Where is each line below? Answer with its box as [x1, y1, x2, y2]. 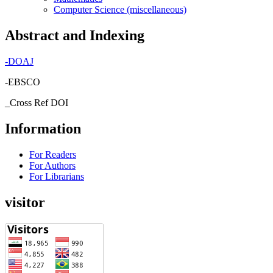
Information [5, 120, 81, 136]
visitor [5, 194, 45, 210]
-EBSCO [5, 77, 40, 88]
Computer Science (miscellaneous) [54, 4, 186, 15]
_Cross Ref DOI [5, 97, 68, 108]
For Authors [29, 160, 76, 171]
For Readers [29, 149, 76, 160]
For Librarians [29, 171, 84, 182]
